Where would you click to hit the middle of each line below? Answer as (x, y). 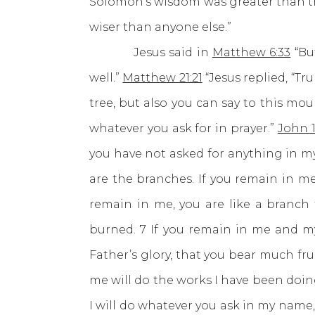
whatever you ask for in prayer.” (184, 128)
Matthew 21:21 (162, 78)
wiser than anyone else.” (160, 27)
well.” (106, 78)
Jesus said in (151, 52)
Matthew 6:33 (251, 52)
